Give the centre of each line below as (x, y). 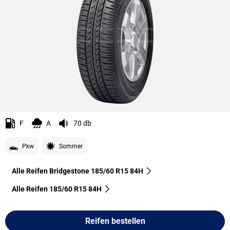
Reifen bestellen (115, 221)
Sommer (71, 146)
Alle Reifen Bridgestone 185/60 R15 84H (78, 171)
